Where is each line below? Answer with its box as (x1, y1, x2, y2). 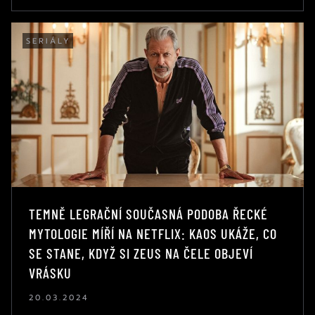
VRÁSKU (29, 264, 72, 281)
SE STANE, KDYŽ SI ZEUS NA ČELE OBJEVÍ (29, 244, 253, 262)
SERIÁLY (26, 34, 71, 47)
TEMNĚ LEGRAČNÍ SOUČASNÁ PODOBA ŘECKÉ (29, 205, 268, 222)
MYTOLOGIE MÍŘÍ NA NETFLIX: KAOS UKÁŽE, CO (29, 224, 277, 242)
